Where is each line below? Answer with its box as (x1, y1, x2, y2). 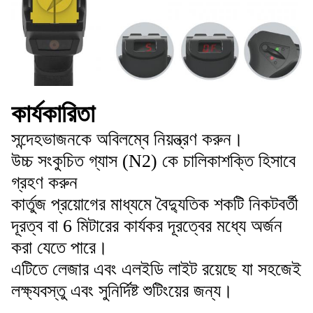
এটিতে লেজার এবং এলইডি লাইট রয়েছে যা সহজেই (11, 259, 301, 279)
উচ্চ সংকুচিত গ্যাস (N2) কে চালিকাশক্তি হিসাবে (11, 150, 296, 171)
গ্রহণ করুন (11, 172, 78, 193)
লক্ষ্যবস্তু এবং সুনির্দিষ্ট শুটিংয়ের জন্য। (11, 280, 233, 301)
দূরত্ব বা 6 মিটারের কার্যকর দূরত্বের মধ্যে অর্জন (11, 215, 282, 236)
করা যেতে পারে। (11, 237, 108, 258)
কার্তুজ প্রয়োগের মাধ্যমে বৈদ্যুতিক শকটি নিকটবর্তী (11, 194, 298, 214)
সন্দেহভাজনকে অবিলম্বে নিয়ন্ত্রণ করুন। (11, 129, 244, 150)
